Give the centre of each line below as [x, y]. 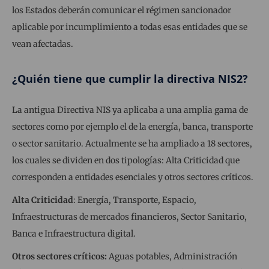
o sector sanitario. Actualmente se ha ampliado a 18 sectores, [132, 144]
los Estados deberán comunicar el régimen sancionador [122, 11]
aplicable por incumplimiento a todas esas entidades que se [130, 27]
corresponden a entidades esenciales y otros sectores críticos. [133, 177]
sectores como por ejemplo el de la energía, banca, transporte [132, 127]
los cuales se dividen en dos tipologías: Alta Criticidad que [126, 161]
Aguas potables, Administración [172, 257]
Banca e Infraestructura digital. [74, 234]
